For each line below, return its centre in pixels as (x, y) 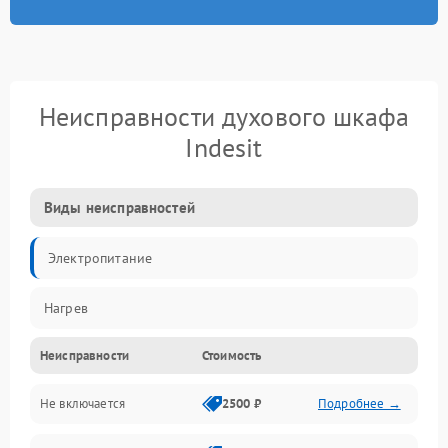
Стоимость (232, 356)
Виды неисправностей (119, 208)
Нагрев (66, 308)
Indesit (224, 148)
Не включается (82, 404)
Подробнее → (359, 404)
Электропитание (100, 258)
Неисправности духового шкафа (224, 117)
